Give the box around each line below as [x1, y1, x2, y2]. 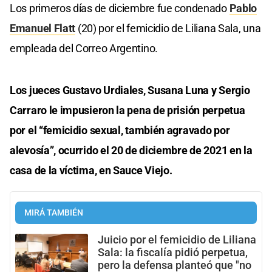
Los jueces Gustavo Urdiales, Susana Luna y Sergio [10, 83, 250, 97]
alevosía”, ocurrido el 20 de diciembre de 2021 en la [10, 143, 253, 157]
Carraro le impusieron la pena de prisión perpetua [10, 103, 245, 117]
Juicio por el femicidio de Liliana [98, 233, 256, 246]
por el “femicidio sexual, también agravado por [10, 123, 230, 137]
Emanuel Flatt [10, 21, 76, 35]
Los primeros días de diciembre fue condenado [10, 1, 229, 15]
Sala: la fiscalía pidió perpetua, [98, 246, 248, 259]
